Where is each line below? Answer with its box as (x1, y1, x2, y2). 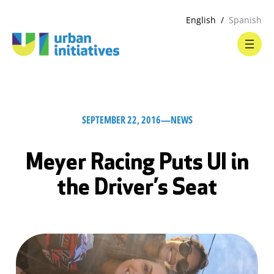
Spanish (229, 14, 262, 26)
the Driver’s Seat (57, 178, 217, 200)
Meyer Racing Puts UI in (25, 153, 249, 175)
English (186, 14, 216, 26)
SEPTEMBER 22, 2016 (81, 113, 161, 127)
